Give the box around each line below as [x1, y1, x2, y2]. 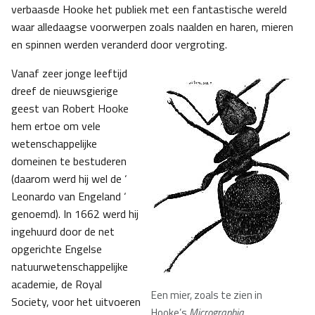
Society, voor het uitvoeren [11, 293, 141, 311]
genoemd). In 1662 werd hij [11, 205, 139, 223]
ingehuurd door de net [11, 223, 115, 240]
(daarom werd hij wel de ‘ [11, 170, 127, 188]
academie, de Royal [11, 276, 102, 293]
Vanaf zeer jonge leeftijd [11, 65, 127, 82]
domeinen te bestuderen [11, 153, 127, 170]
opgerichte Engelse [11, 240, 102, 258]
